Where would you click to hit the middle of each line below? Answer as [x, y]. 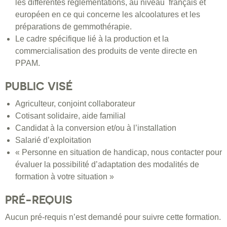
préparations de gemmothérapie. [73, 27]
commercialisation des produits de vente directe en [106, 51]
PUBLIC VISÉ [39, 86]
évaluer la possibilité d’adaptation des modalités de [107, 165]
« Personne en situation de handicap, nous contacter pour [119, 153]
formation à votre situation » [65, 177]
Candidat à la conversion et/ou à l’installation [96, 128]
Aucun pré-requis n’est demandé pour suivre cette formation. [113, 217]
